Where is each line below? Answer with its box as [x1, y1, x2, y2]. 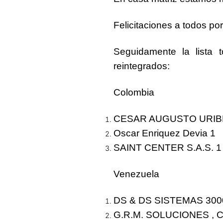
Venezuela [113, 168, 159, 179]
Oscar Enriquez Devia [113, 127, 210, 138]
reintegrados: [113, 60, 170, 71]
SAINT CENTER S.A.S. [113, 142, 216, 153]
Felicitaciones [113, 19, 175, 30]
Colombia [113, 87, 154, 98]
